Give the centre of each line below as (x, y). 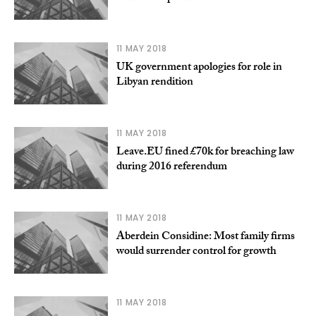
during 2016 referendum (171, 167)
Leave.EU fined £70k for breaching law (205, 152)
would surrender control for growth (196, 252)
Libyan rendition (154, 83)
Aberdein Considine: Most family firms (205, 237)
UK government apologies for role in (199, 68)
